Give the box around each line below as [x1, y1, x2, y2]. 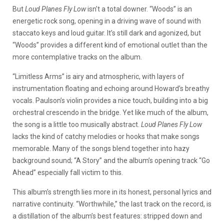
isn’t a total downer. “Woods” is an [86, 5, 192, 13]
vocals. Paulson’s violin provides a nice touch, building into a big [12, 96, 208, 104]
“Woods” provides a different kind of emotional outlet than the [12, 41, 207, 49]
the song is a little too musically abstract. [12, 120, 141, 128]
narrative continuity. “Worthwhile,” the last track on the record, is [12, 200, 211, 208]
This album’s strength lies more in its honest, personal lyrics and [12, 188, 211, 196]
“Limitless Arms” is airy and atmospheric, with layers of [12, 72, 184, 80]
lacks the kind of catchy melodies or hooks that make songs [12, 132, 199, 140]
